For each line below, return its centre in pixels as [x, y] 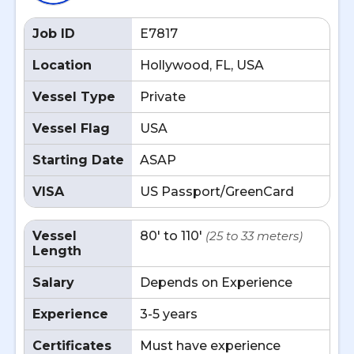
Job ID [54, 34]
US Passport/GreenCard [217, 192]
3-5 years [169, 314]
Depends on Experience [216, 282]
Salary [53, 282]
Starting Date [78, 160]
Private [163, 97]
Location [62, 65]
